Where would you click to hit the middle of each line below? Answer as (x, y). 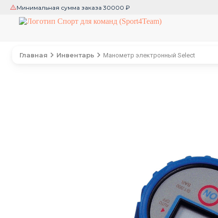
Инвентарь (75, 55)
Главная (34, 55)
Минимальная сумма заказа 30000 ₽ (73, 7)
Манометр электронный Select (149, 55)
